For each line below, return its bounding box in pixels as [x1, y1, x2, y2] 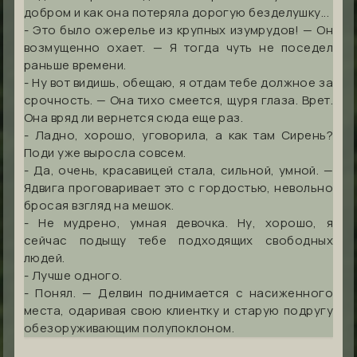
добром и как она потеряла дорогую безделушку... [24, 3, 330, 21]
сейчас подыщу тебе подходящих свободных [24, 231, 333, 249]
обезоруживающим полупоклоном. [24, 319, 235, 336]
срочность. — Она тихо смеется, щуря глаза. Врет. [24, 91, 333, 108]
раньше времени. [24, 56, 127, 73]
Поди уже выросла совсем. [24, 143, 186, 161]
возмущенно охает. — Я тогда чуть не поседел [24, 38, 333, 56]
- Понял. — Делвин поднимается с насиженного [24, 284, 333, 301]
